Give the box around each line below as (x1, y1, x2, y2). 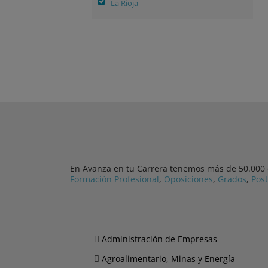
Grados (218, 173, 246, 185)
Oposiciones (164, 173, 213, 185)
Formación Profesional (70, 173, 159, 185)
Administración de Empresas (102, 233, 217, 245)
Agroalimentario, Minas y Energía (102, 253, 235, 265)
